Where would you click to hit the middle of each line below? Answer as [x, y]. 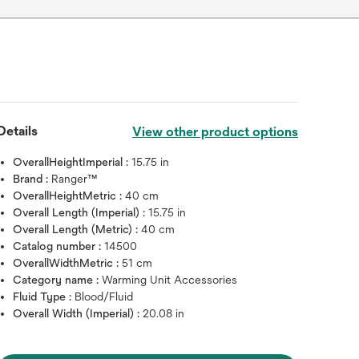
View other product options [215, 132]
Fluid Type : [44, 296]
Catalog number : [59, 246]
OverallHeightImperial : [73, 162]
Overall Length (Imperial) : [81, 212]
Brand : [32, 179]
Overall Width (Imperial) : [78, 313]
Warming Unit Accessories [170, 280]
